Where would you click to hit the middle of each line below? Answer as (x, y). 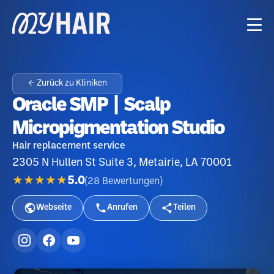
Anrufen (122, 208)
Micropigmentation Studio (118, 129)
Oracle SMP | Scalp (91, 106)
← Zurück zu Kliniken (67, 83)
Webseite (54, 208)
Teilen (184, 208)
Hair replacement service (69, 146)
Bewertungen (131, 181)
